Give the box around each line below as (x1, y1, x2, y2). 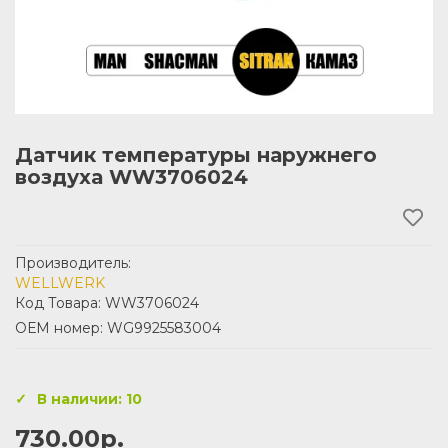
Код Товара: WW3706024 (15, 294, 199, 312)
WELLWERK (15, 274, 105, 292)
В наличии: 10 (37, 390, 142, 408)
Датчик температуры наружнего (15, 143, 377, 167)
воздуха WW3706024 (15, 165, 248, 189)
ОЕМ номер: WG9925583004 (15, 319, 221, 337)
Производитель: (15, 254, 131, 272)
